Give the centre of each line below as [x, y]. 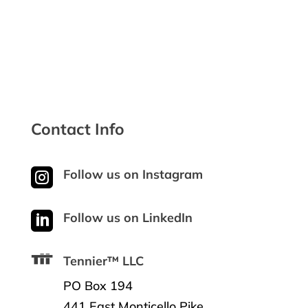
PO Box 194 [98, 286]
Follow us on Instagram [133, 175]
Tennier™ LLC [103, 261]
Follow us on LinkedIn [128, 218]
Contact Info [77, 129]
